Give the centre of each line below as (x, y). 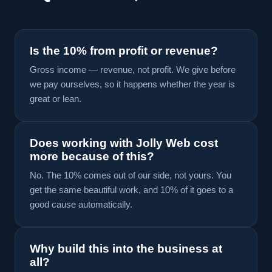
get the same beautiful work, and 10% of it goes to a (131, 190)
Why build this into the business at (126, 249)
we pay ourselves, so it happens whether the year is (132, 84)
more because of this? (92, 156)
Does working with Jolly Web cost (124, 143)
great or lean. (56, 99)
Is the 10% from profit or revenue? (124, 51)
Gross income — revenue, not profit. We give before (133, 70)
